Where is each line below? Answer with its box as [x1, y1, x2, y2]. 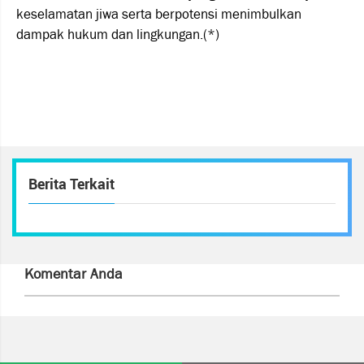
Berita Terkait [28, 177, 115, 193]
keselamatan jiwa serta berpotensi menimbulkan [16, 6, 301, 23]
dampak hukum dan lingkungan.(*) [16, 26, 219, 43]
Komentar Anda [24, 265, 123, 283]
